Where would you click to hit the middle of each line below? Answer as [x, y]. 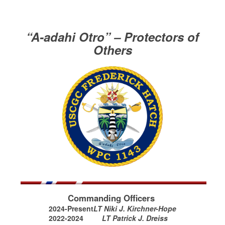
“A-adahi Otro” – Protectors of [113, 37]
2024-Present [71, 208]
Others [113, 50]
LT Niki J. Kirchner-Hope [135, 208]
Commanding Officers [113, 198]
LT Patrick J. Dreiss [135, 218]
